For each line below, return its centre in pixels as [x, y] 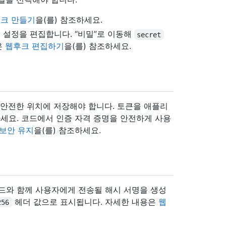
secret [149, 35]
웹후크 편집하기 [35, 46]
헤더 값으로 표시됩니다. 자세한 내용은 [85, 202]
